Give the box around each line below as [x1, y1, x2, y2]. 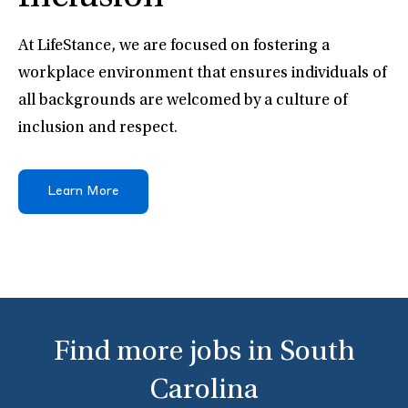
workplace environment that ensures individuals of [18, 66, 386, 83]
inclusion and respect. [18, 120, 178, 138]
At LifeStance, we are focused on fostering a [18, 38, 330, 56]
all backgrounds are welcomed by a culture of [18, 93, 347, 110]
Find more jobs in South [53, 339, 355, 369]
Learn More [47, 186, 119, 199]
